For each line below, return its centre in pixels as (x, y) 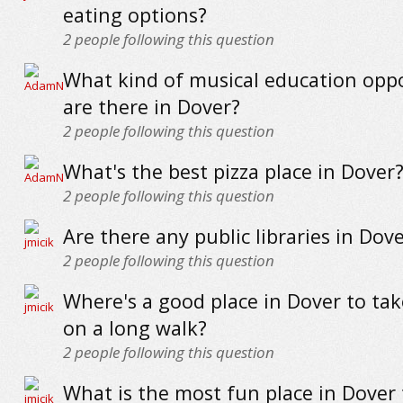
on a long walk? (134, 328)
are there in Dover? (151, 107)
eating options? (134, 15)
